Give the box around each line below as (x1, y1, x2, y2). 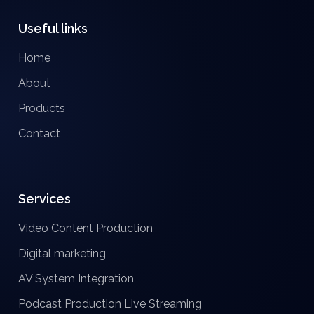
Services (18, 191, 71, 206)
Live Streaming (124, 296, 202, 310)
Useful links (18, 20, 88, 36)
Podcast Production (18, 296, 121, 310)
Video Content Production (18, 221, 153, 235)
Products (18, 101, 65, 115)
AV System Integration (18, 271, 134, 285)
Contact (18, 126, 60, 140)
